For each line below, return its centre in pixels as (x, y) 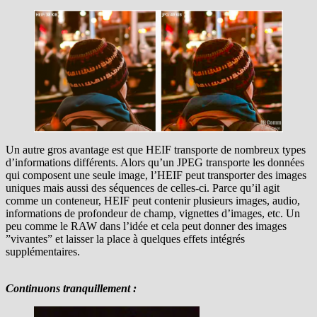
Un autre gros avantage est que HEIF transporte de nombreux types (156, 150)
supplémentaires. (43, 252)
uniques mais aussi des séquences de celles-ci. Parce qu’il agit (143, 188)
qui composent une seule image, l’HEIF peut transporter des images (156, 175)
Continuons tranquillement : (71, 289)
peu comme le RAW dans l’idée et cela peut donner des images (146, 226)
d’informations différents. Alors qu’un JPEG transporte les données (155, 163)
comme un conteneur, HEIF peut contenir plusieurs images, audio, (153, 201)
